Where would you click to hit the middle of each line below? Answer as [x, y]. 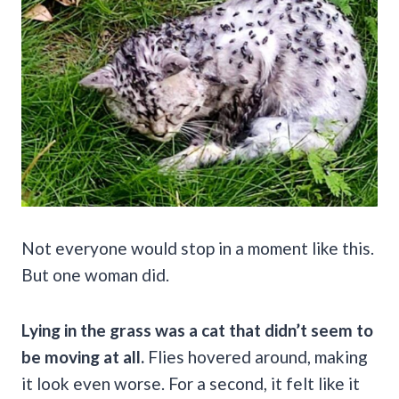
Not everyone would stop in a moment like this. [198, 248]
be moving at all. [83, 356]
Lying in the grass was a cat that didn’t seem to [197, 330]
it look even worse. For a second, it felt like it [191, 383]
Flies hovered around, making [256, 356]
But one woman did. [95, 274]
